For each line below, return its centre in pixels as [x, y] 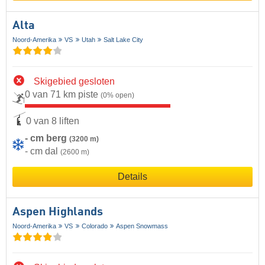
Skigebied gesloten [74, 82]
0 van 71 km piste [63, 95]
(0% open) [117, 96]
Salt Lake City [124, 40]
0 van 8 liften [53, 121]
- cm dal [43, 151]
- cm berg [47, 138]
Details [132, 177]
